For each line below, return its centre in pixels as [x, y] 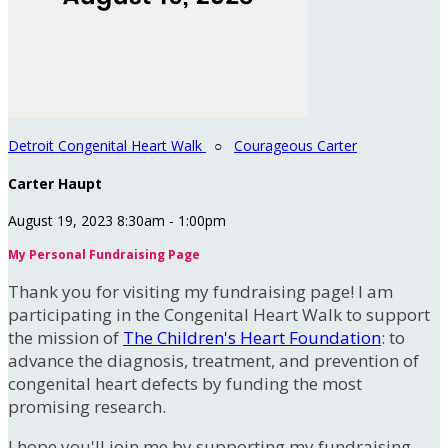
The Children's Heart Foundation [252, 338]
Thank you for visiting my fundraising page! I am [200, 292]
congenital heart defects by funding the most [185, 384]
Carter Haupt [55, 183]
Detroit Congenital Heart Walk [107, 145]
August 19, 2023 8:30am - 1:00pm [117, 221]
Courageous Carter [295, 145]
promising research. [87, 407]
